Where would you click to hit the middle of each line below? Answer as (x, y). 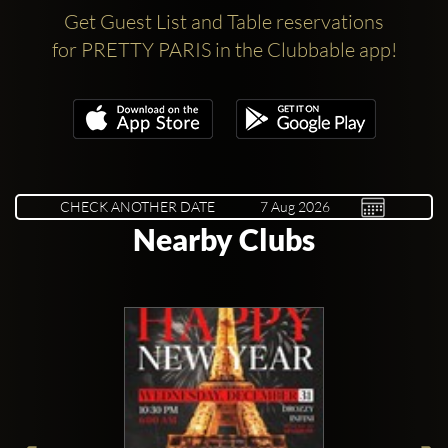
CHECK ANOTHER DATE (137, 206)
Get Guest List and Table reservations (224, 21)
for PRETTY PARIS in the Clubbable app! (224, 49)
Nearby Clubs (224, 238)
